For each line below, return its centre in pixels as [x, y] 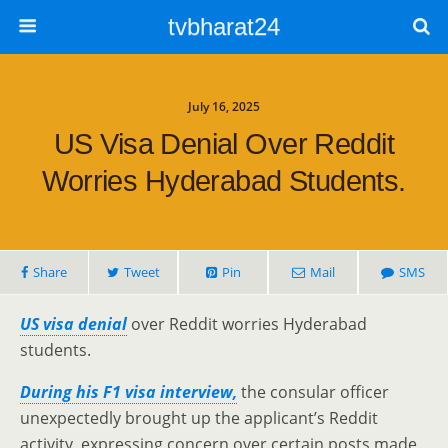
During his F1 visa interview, [128, 392]
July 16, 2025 [224, 106]
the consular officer [313, 392]
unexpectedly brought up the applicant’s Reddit [199, 418]
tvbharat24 [224, 26]
